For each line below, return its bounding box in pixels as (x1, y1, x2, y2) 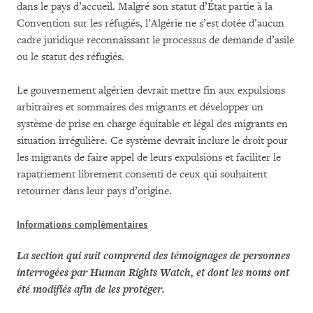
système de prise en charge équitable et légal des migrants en (17, 117, 288, 131)
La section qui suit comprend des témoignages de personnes (17, 249, 290, 263)
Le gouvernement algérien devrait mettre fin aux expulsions (17, 83, 285, 97)
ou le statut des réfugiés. (17, 50, 124, 64)
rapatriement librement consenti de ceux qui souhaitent (17, 167, 267, 181)
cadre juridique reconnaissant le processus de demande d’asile (17, 33, 294, 47)
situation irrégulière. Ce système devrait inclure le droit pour (17, 133, 288, 147)
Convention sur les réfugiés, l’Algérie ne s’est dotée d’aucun (17, 16, 284, 30)
